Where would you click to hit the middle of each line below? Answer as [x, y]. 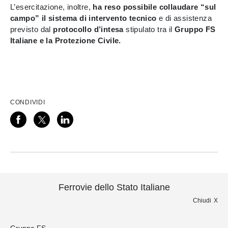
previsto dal [32, 29]
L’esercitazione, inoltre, [52, 7]
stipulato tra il [149, 29]
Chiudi [202, 201]
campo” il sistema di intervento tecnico [83, 18]
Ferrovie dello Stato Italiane [114, 187]
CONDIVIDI [28, 102]
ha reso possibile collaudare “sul [154, 7]
